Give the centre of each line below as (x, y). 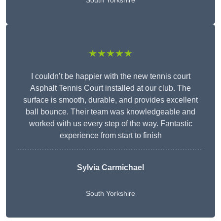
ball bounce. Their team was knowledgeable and (110, 112)
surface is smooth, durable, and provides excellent (110, 100)
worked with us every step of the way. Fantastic (110, 124)
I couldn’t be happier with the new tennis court (110, 76)
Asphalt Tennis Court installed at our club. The (110, 88)
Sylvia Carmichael (110, 168)
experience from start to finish (110, 136)
